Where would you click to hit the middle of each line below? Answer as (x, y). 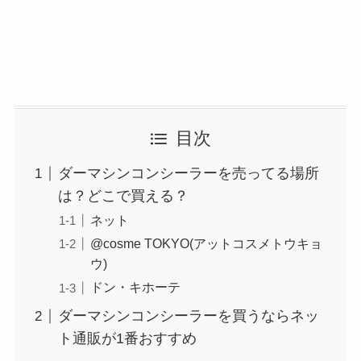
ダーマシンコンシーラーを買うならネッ (188, 316)
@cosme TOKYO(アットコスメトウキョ (206, 244)
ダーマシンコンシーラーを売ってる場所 (188, 174)
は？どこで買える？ (123, 196)
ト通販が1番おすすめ (127, 339)
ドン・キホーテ (135, 287)
